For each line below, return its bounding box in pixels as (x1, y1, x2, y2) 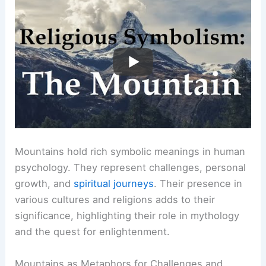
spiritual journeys (74, 178, 154, 190)
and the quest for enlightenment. (15, 226, 170, 238)
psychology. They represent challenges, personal (15, 161, 246, 174)
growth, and (15, 178, 74, 190)
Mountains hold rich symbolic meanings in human (15, 145, 246, 158)
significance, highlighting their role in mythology (15, 210, 240, 222)
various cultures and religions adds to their (15, 194, 216, 206)
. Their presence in (154, 178, 243, 190)
